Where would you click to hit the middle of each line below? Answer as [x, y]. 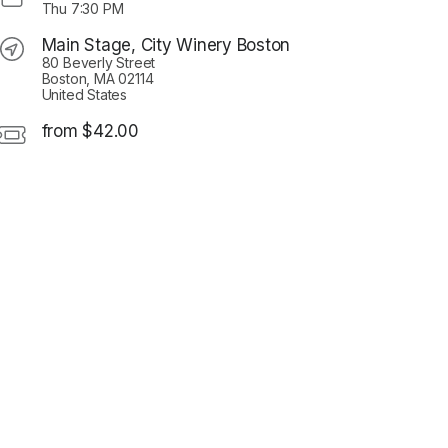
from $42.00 [90, 131]
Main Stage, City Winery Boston [166, 45]
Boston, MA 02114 [97, 79]
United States [84, 95]
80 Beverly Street [98, 63]
